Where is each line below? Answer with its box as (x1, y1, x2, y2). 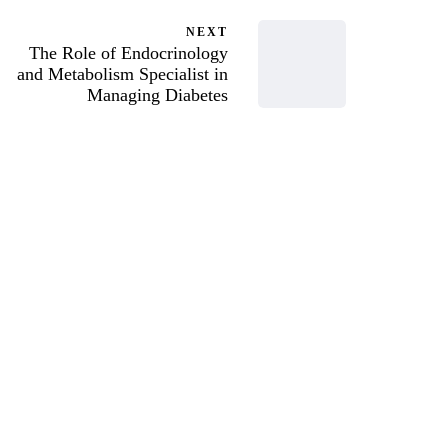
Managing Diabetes (87, 85, 228, 105)
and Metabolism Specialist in (17, 64, 228, 84)
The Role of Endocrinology (29, 43, 228, 63)
